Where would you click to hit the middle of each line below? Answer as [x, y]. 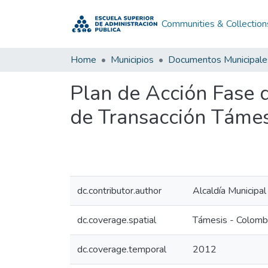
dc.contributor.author [119, 191]
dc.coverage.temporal [122, 249]
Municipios [132, 60]
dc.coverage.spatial [117, 220]
